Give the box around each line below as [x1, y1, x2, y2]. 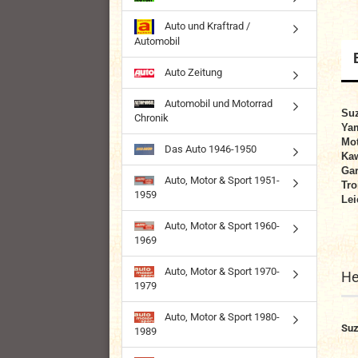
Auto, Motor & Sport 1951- [162, 173, 280, 186]
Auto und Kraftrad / [162, 19, 250, 32]
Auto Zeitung [162, 66, 222, 78]
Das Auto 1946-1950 [162, 142, 257, 155]
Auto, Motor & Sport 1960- [162, 219, 280, 232]
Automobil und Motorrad [162, 97, 272, 109]
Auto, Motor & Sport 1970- [162, 265, 280, 277]
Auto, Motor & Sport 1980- [162, 310, 280, 323]
